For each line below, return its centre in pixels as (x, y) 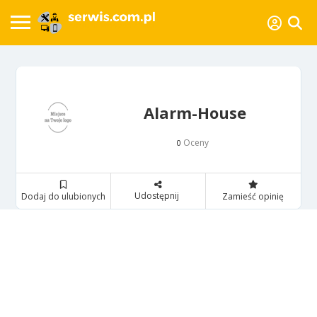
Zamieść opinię (253, 196)
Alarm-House (195, 112)
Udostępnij (156, 195)
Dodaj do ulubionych (64, 196)
